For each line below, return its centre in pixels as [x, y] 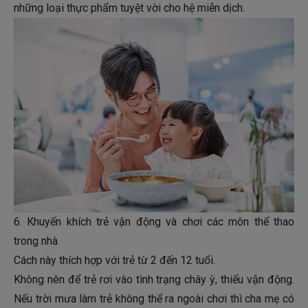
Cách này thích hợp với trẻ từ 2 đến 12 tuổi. [114, 261]
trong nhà [36, 241]
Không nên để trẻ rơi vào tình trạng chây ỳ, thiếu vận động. [154, 280]
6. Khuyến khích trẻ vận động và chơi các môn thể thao [154, 222]
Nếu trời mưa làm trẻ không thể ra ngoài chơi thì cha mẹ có [154, 299]
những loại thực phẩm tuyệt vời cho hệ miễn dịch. [129, 8]
